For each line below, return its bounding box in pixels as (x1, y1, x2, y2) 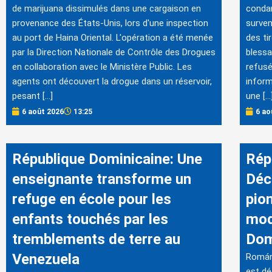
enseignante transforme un (12, 170, 191, 188)
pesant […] (12, 90, 53, 102)
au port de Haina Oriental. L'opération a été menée (12, 32, 213, 44)
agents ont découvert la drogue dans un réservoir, (12, 76, 212, 87)
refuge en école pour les (12, 190, 171, 208)
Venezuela (12, 250, 80, 268)
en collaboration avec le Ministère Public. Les (12, 61, 192, 73)
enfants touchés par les (12, 210, 168, 228)
